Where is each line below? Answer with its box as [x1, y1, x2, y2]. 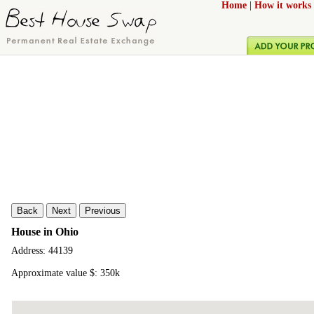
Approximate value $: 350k [11, 268, 120, 279]
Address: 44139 [11, 245, 73, 257]
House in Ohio [11, 225, 78, 238]
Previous [85, 205, 121, 216]
